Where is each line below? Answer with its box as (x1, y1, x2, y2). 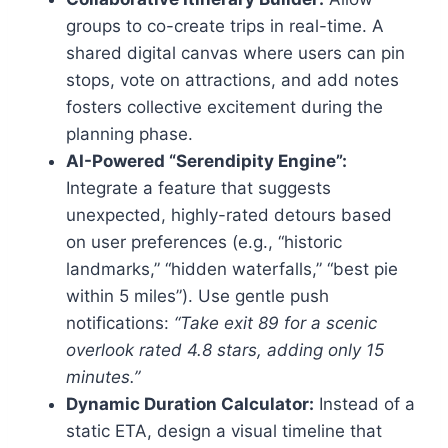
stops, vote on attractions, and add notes (66, 70, 399, 91)
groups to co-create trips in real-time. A (66, 16, 384, 37)
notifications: (66, 313, 174, 334)
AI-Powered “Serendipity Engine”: (66, 151, 347, 172)
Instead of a (314, 394, 415, 415)
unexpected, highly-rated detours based (66, 205, 392, 226)
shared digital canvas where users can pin (66, 43, 405, 64)
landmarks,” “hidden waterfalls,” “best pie (66, 259, 398, 280)
